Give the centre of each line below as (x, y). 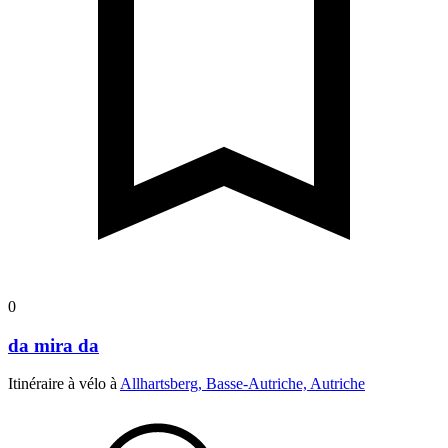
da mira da (53, 345)
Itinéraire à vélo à (64, 384)
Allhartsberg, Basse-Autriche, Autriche (242, 384)
